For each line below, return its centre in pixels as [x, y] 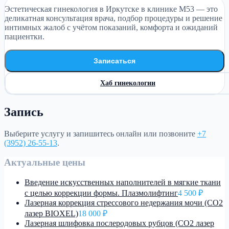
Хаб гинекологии [128, 83]
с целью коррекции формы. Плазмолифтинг [101, 193]
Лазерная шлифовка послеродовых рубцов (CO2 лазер [119, 223]
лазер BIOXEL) [51, 214]
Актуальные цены [45, 163]
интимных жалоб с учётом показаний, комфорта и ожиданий [111, 27]
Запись [24, 112]
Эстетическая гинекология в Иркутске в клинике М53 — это [111, 9]
